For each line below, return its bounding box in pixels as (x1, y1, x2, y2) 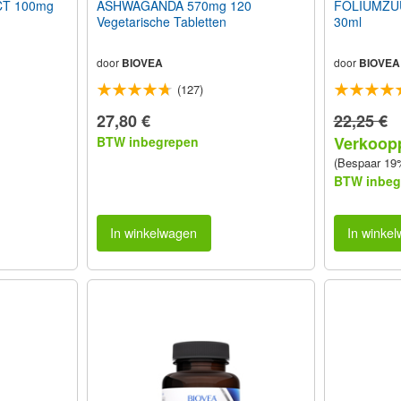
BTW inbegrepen (96, 132, 199, 151)
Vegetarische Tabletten (96, 13, 226, 31)
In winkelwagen (110, 223, 198, 243)
